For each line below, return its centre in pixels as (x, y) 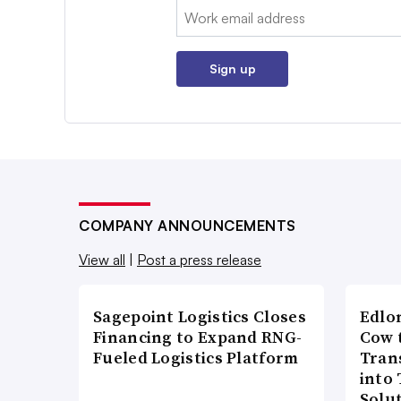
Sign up (232, 69)
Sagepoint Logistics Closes (200, 317)
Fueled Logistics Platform (196, 358)
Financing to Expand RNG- (198, 337)
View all (102, 260)
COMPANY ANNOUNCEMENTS (188, 226)
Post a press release (199, 260)
